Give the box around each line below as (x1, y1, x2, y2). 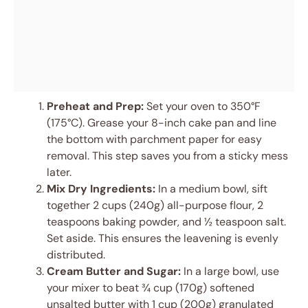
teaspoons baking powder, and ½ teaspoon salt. (47, 214, 286, 230)
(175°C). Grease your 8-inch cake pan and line (47, 115, 276, 131)
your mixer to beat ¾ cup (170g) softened (47, 280, 254, 296)
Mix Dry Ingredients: (47, 181, 155, 197)
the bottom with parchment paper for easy (47, 132, 262, 147)
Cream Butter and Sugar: (47, 264, 181, 279)
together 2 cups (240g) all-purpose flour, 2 (47, 198, 263, 213)
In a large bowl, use (181, 264, 279, 279)
